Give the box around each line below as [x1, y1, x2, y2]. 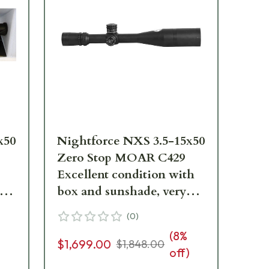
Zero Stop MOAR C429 [57, 150, 186, 166]
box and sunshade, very [57, 183, 187, 200]
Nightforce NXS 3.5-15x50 [57, 133, 205, 150]
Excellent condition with [57, 166, 195, 183]
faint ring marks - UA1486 [57, 200, 202, 217]
